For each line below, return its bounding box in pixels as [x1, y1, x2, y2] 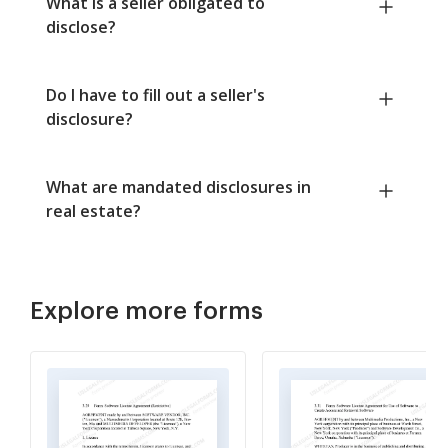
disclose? [46, 16, 116, 39]
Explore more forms [30, 299, 263, 324]
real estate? [46, 200, 141, 223]
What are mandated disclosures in [46, 176, 311, 199]
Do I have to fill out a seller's [46, 84, 265, 107]
